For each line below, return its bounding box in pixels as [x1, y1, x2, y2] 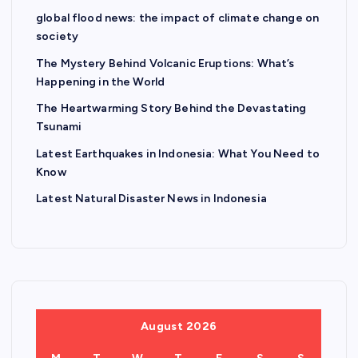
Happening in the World [36, 74, 165, 89]
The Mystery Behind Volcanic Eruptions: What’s [36, 56, 295, 70]
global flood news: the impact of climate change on [36, 11, 320, 26]
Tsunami [36, 120, 82, 134]
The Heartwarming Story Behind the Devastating [36, 101, 307, 116]
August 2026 [140, 320, 217, 334]
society [36, 30, 79, 44]
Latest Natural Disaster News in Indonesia [36, 192, 267, 206]
